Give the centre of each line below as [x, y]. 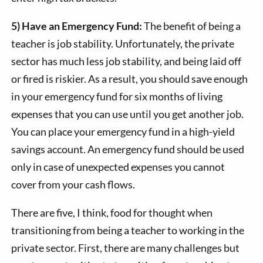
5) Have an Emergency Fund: [77, 26]
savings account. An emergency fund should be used [128, 149]
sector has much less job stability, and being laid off [127, 61]
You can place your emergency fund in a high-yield [123, 132]
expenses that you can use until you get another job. [128, 114]
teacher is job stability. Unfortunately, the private [123, 44]
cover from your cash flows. [73, 185]
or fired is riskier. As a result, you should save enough [130, 79]
